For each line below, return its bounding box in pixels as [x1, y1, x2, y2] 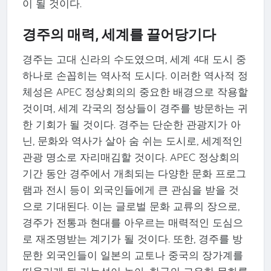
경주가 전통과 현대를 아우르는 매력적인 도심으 [22, 216, 243, 229]
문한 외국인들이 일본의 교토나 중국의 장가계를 [22, 249, 243, 262]
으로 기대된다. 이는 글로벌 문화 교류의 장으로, [22, 200, 240, 213]
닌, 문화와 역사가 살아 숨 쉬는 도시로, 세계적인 [22, 134, 243, 148]
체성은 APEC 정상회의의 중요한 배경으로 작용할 [22, 85, 248, 99]
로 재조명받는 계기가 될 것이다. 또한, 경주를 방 [22, 232, 243, 246]
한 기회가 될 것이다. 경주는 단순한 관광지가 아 [22, 118, 241, 131]
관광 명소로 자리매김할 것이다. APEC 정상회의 [22, 151, 240, 164]
